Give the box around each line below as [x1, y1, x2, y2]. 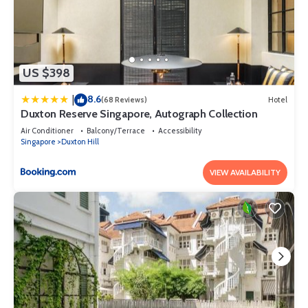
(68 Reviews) [101, 95, 147, 105]
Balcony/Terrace [87, 125, 145, 135]
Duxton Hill [61, 136, 99, 146]
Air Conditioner [21, 125, 74, 135]
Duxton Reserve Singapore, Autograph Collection [21, 107, 258, 120]
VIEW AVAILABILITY [210, 166, 280, 177]
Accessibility [158, 125, 202, 135]
